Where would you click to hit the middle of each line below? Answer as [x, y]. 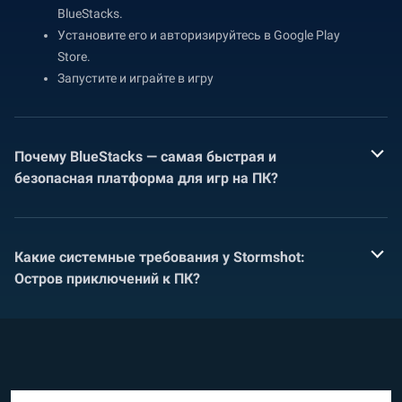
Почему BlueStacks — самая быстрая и [145, 156]
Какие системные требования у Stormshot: [160, 257]
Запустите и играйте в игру [135, 78]
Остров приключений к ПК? [107, 278]
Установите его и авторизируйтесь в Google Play [199, 35]
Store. [74, 56]
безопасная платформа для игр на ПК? [146, 178]
